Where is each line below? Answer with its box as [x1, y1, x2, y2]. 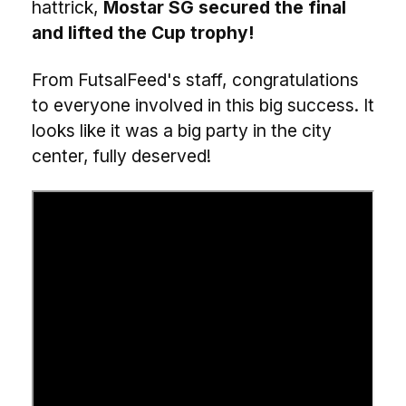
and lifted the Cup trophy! [32, 22, 254, 43]
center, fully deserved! [32, 145, 211, 167]
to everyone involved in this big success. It [32, 94, 374, 116]
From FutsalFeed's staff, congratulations [32, 69, 359, 91]
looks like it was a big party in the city [32, 120, 332, 141]
